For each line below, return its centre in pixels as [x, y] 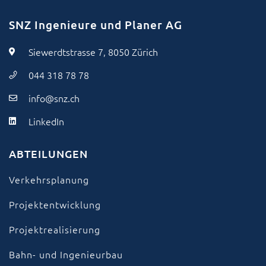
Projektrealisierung [55, 229]
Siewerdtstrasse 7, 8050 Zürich [93, 51]
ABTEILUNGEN [48, 153]
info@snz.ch [54, 98]
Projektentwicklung [55, 204]
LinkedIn [46, 121]
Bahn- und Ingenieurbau [66, 254]
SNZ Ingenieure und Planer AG [96, 24]
